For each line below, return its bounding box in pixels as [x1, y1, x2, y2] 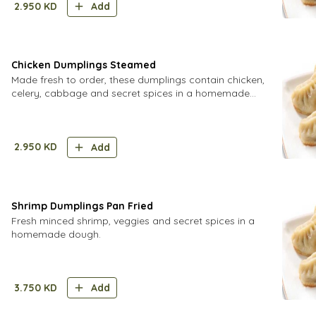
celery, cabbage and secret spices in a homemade [11, 87, 250, 99]
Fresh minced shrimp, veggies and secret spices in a [11, 214, 255, 227]
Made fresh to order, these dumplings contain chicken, [11, 73, 265, 86]
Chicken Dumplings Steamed [11, 59, 156, 71]
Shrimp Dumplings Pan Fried [11, 199, 153, 212]
